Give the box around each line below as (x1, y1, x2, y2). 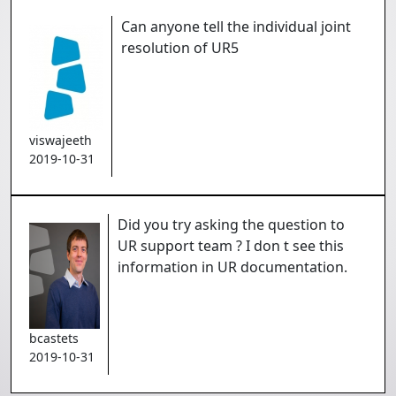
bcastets (29, 330, 79, 346)
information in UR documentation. (118, 257, 347, 277)
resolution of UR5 (121, 38, 243, 57)
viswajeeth (29, 132, 92, 148)
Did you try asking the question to (118, 215, 345, 234)
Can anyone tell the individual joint (121, 17, 352, 36)
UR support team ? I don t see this (118, 236, 344, 255)
